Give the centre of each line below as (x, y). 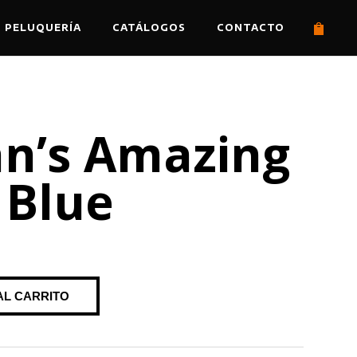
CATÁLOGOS (149, 27)
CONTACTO (251, 27)
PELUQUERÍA (43, 27)
